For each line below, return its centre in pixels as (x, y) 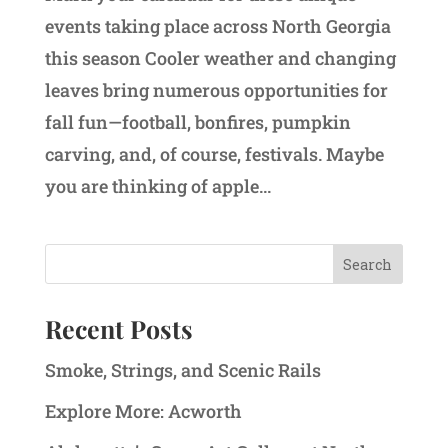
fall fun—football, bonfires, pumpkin (197, 122)
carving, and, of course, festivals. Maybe (214, 154)
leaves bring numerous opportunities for (216, 90)
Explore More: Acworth (143, 411)
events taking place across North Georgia (217, 26)
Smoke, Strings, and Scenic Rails (182, 370)
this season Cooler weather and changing (220, 58)
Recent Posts (118, 329)
